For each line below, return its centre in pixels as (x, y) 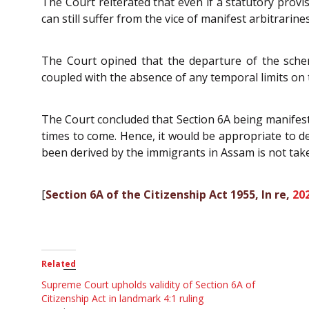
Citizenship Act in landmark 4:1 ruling (122, 299)
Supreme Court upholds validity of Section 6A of (148, 285)
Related (59, 264)
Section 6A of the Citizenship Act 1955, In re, (169, 194)
